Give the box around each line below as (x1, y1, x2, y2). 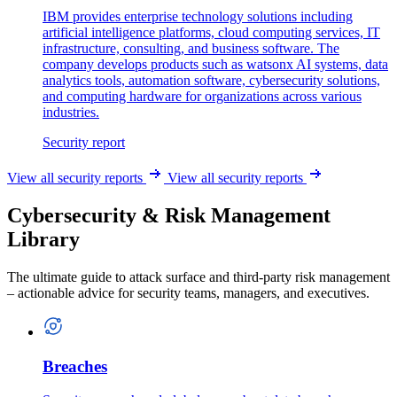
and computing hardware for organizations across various (43, 89, 362, 105)
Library (7, 227, 80, 251)
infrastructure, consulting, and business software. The (43, 41, 339, 57)
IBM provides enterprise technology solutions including (43, 9, 353, 25)
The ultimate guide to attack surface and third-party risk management (7, 269, 390, 284)
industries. (43, 105, 99, 121)
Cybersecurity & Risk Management (7, 203, 331, 227)
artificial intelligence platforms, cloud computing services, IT (43, 25, 380, 41)
